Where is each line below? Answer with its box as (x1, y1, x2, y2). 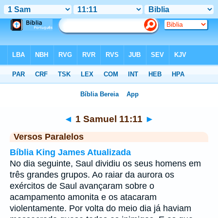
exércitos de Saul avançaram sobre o (10, 181, 154, 191)
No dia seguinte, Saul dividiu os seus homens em (10, 159, 201, 168)
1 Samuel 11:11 (73, 113, 145, 124)
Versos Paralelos (14, 132, 84, 142)
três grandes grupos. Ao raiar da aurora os (10, 170, 174, 180)
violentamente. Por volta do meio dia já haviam (10, 203, 191, 213)
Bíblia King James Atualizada (10, 147, 131, 157)
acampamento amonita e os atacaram (10, 192, 157, 202)
